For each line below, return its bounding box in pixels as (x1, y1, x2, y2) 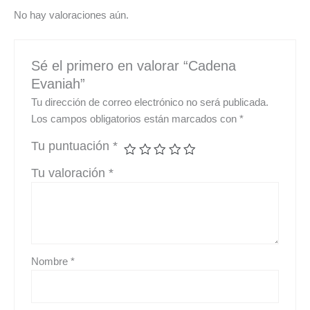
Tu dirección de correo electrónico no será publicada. (31, 97, 269, 109)
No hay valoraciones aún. (14, 9, 129, 21)
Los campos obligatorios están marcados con (31, 113, 240, 125)
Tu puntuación (31, 139, 113, 154)
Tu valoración (31, 166, 109, 181)
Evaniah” (31, 75, 86, 91)
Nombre (31, 256, 71, 268)
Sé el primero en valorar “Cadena (31, 57, 237, 73)
